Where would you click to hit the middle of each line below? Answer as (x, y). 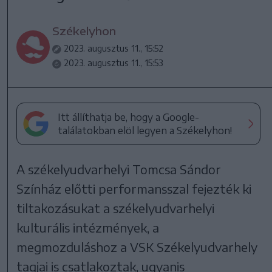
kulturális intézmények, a (88, 227)
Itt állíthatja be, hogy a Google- (129, 117)
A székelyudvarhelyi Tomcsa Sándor (119, 169)
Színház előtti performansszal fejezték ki (134, 188)
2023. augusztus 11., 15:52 (114, 48)
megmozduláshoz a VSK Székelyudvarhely (137, 246)
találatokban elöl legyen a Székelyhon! (145, 130)
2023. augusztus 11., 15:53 (114, 63)
